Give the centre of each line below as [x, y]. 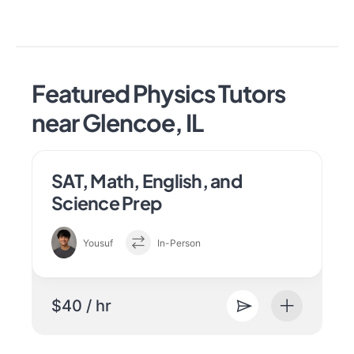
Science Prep [106, 203]
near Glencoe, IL [117, 122]
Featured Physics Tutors [158, 93]
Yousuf [98, 243]
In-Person [179, 243]
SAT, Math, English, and [147, 181]
